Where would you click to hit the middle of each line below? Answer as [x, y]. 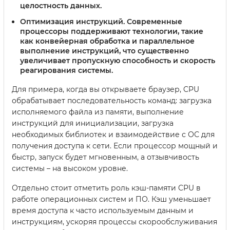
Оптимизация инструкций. [72, 22]
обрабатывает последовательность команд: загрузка [112, 101]
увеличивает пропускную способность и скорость [118, 61]
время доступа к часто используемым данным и [103, 211]
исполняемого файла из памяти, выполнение [98, 112]
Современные [154, 22]
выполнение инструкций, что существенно [104, 51]
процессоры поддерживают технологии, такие [112, 32]
